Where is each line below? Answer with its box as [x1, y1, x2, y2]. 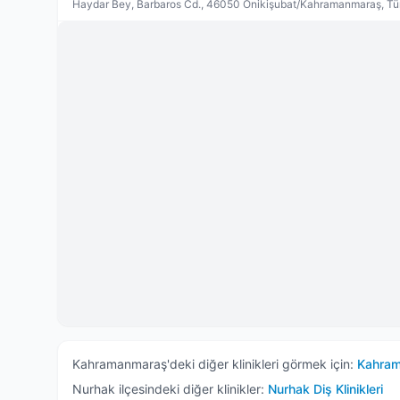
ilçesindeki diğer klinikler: [115, 381, 264, 396]
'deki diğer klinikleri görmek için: [167, 356, 354, 371]
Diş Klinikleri [310, 381, 383, 396]
